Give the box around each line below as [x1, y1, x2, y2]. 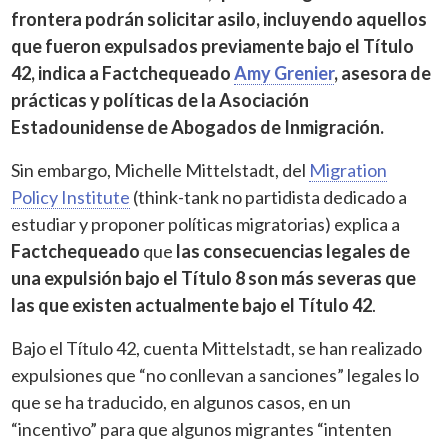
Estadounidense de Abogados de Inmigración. [11, 115, 385, 138]
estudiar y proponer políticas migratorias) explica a [11, 212, 401, 235]
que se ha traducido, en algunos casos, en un [11, 390, 352, 413]
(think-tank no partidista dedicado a [130, 185, 408, 208]
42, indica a [11, 61, 103, 84]
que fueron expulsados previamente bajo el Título [11, 34, 415, 57]
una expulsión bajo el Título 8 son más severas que [11, 266, 417, 289]
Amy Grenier [234, 61, 335, 84]
